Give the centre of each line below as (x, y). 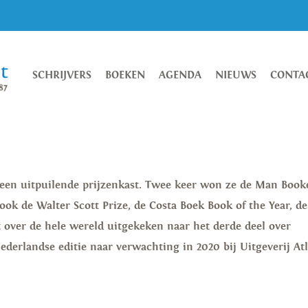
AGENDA (180, 75)
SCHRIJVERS (62, 75)
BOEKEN (125, 75)
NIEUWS (235, 75)
